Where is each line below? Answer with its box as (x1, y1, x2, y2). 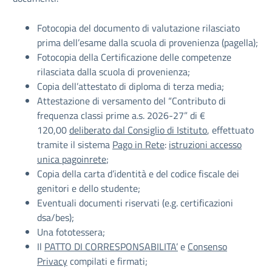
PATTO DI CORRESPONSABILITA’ (44, 239, 178, 254)
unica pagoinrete (37, 152, 106, 166)
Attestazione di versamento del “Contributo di (37, 93, 226, 108)
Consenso (188, 239, 227, 254)
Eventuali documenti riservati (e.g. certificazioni (37, 195, 233, 210)
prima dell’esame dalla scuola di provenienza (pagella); (37, 35, 258, 50)
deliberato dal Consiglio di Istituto (69, 123, 207, 137)
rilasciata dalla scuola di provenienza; (37, 64, 190, 79)
